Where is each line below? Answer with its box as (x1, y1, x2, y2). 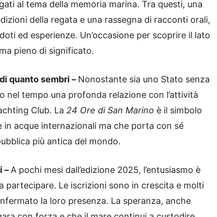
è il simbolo (154, 105, 202, 116)
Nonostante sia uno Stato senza (78, 74, 210, 85)
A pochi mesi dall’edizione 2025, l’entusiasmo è (11, 165, 201, 175)
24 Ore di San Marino (66, 105, 154, 116)
